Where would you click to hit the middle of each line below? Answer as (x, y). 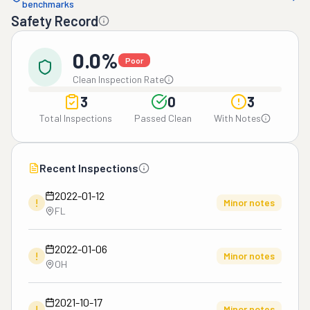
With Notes (237, 118)
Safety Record (55, 21)
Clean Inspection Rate (118, 79)
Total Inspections (76, 118)
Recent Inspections (89, 168)
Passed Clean (163, 118)
